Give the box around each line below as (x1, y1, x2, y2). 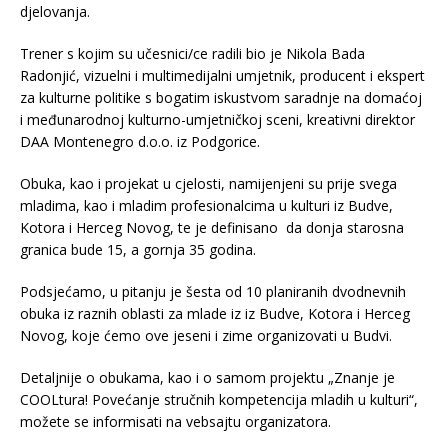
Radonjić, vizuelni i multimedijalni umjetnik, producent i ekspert (20, 66, 425, 86)
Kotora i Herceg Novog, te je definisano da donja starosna (20, 218, 404, 238)
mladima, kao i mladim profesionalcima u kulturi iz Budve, (20, 196, 393, 216)
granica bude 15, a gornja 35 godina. (20, 240, 256, 260)
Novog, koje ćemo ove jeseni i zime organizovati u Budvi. (20, 326, 392, 346)
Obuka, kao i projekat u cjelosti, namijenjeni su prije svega (20, 174, 397, 194)
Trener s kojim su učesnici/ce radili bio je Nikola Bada (20, 44, 365, 64)
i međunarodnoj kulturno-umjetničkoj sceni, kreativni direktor (20, 110, 415, 130)
